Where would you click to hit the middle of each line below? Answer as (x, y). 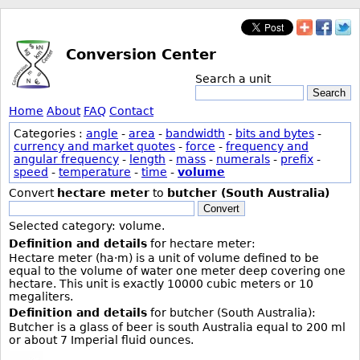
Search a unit (233, 79)
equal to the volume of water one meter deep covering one (177, 271)
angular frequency (66, 159)
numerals (243, 159)
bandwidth (195, 133)
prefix (297, 159)
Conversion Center (141, 54)
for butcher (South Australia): (231, 313)
